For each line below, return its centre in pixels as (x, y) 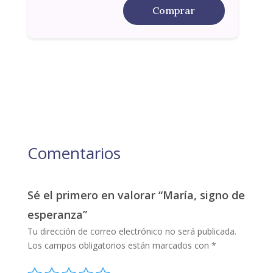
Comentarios (74, 153)
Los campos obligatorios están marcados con (119, 245)
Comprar (174, 10)
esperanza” (57, 214)
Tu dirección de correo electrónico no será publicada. (132, 231)
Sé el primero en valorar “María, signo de (136, 195)
